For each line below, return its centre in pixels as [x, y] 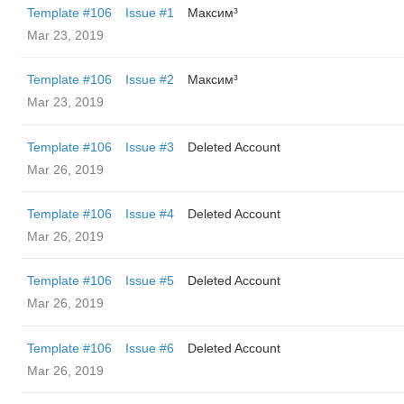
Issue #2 [150, 79]
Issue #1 [150, 13]
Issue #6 [150, 348]
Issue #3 [150, 147]
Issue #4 [150, 214]
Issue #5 [150, 280]
